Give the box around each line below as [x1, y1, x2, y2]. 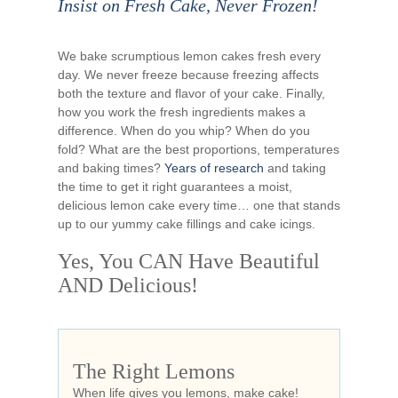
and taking [264, 161, 326, 175]
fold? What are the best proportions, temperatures [58, 142, 339, 156]
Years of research [164, 161, 264, 175]
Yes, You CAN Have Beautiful [58, 250, 320, 273]
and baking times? [58, 161, 164, 175]
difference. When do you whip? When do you [58, 123, 310, 138]
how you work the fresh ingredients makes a [58, 105, 306, 119]
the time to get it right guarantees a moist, [58, 179, 292, 194]
